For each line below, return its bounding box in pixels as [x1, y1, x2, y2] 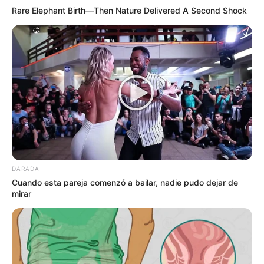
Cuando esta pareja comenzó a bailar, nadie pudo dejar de [12, 177, 238, 187]
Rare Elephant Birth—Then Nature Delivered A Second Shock [12, 5, 247, 15]
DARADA [12, 164, 39, 172]
